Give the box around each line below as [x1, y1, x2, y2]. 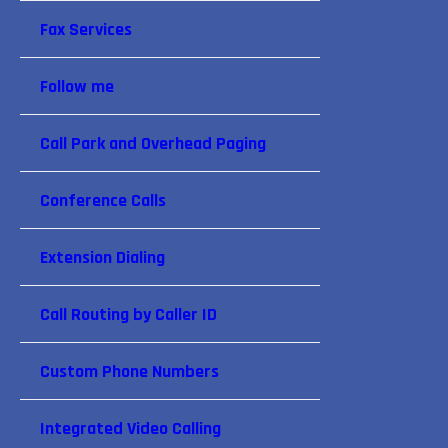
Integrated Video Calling [40, 417, 221, 440]
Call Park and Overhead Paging [40, 132, 266, 155]
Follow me [40, 75, 114, 98]
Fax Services [40, 18, 132, 41]
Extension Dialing [40, 246, 165, 269]
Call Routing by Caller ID [40, 303, 217, 326]
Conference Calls [40, 189, 166, 212]
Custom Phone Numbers [40, 360, 219, 383]
